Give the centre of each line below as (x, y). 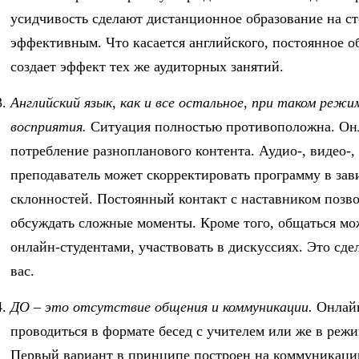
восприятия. (48, 127)
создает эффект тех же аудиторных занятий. (147, 67)
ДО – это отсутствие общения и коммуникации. (161, 307)
